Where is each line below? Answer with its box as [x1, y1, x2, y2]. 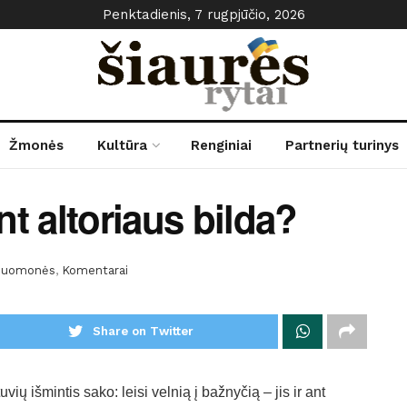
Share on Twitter [93, 323, 194, 338]
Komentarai [62, 263, 128, 277]
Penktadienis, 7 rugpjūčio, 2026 [102, 6, 305, 23]
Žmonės [9, 137, 65, 154]
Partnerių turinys [284, 137, 399, 154]
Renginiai [191, 137, 253, 154]
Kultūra [96, 137, 147, 154]
